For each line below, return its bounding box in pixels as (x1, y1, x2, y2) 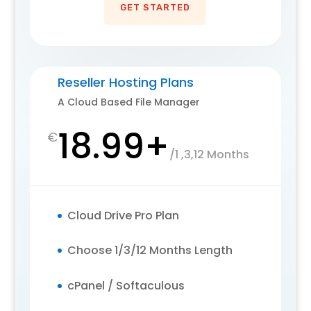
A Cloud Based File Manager (57, 94, 200, 109)
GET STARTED (120, 1, 191, 12)
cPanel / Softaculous (67, 277, 185, 294)
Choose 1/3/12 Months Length (67, 242, 233, 259)
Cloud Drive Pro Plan (67, 207, 179, 224)
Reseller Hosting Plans (57, 73, 194, 91)
